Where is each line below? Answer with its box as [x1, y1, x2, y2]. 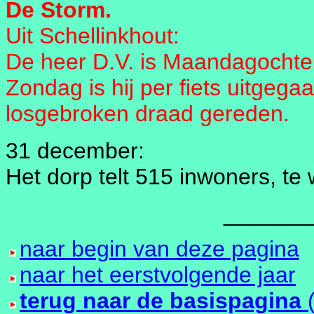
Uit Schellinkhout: [6, 23, 179, 48]
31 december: [6, 138, 144, 163]
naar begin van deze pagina [20, 236, 299, 261]
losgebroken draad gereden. [6, 101, 289, 126]
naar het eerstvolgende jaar [20, 262, 296, 287]
